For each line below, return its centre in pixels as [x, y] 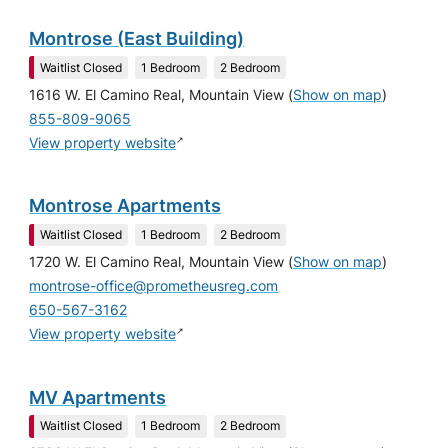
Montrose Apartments [125, 206]
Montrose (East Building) [137, 39]
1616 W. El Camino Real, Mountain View [157, 94]
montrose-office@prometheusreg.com [154, 286]
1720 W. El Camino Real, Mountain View [157, 262]
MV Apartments [98, 397]
